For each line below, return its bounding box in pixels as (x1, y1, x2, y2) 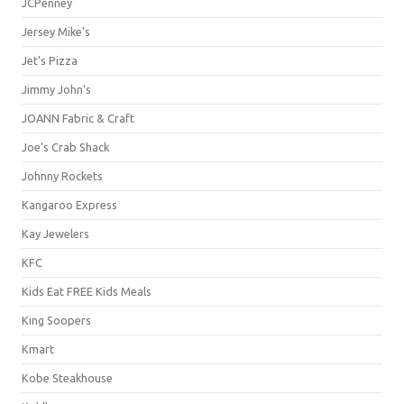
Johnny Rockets (22, 169, 103, 182)
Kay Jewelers (22, 226, 89, 240)
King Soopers (22, 313, 91, 326)
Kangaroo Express (22, 197, 117, 211)
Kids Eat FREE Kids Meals (22, 284, 151, 298)
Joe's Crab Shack (22, 140, 109, 153)
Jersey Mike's (22, 24, 90, 38)
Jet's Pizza (22, 53, 78, 67)
